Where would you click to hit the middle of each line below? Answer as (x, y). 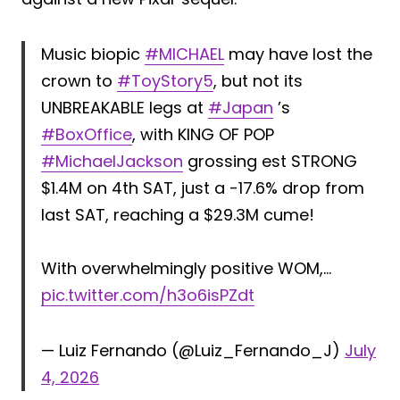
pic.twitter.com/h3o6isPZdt (148, 295)
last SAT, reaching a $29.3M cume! (178, 214)
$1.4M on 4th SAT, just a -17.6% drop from (203, 187)
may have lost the (298, 54)
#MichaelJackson (112, 161)
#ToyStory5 (165, 80)
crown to (79, 80)
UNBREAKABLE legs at (125, 107)
